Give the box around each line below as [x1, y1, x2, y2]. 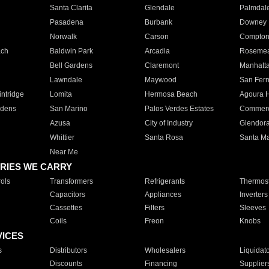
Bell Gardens [49, 61, 92, 70]
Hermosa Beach [144, 90, 198, 98]
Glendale [144, 4, 175, 12]
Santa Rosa [144, 133, 183, 142]
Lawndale [49, 76, 82, 84]
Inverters [239, 190, 268, 199]
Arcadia [144, 47, 170, 55]
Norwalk [49, 32, 77, 41]
